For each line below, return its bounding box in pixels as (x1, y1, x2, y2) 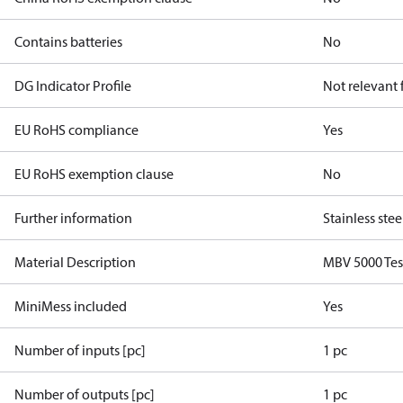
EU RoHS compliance (14, 121, 139, 139)
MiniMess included (14, 297, 127, 315)
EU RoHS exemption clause (14, 165, 174, 183)
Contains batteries (14, 32, 122, 50)
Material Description (14, 253, 136, 271)
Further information (14, 209, 132, 227)
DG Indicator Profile (14, 76, 131, 94)
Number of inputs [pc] (14, 341, 146, 359)
